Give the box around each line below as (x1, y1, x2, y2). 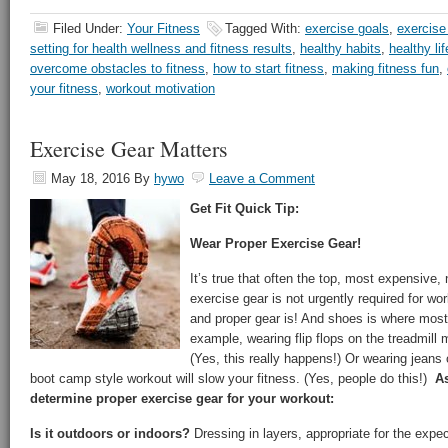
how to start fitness (213, 61, 324, 76)
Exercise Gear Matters (30, 134, 228, 163)
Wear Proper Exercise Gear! (190, 236, 361, 251)
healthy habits (300, 41, 381, 56)
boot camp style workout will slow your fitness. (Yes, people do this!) (30, 371, 435, 386)
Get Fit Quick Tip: (190, 201, 299, 216)
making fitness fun (332, 61, 439, 76)
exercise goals (305, 21, 389, 36)
